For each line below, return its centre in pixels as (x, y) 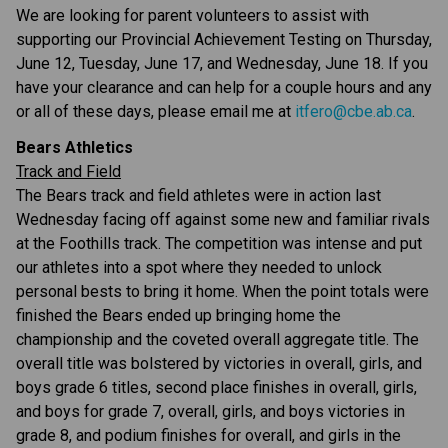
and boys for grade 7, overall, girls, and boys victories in (210, 411)
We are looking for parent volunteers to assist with (192, 15)
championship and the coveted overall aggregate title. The (217, 339)
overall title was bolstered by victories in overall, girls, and (219, 363)
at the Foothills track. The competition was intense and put (219, 243)
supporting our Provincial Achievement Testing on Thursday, (224, 39)
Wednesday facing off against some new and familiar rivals (223, 219)
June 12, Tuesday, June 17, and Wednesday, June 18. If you (222, 63)
